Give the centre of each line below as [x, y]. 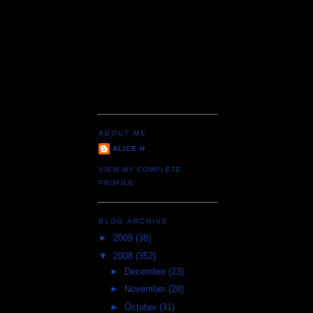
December [146, 271]
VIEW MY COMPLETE [140, 169]
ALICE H [129, 149]
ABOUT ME [123, 133]
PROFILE [117, 182]
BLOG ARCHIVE [134, 221]
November [146, 289]
